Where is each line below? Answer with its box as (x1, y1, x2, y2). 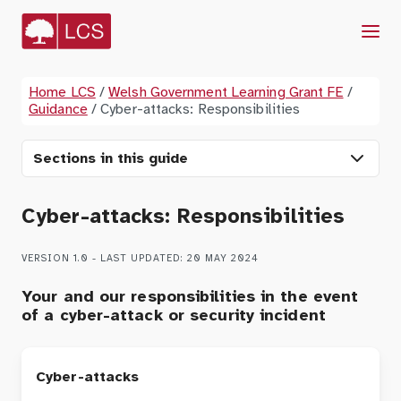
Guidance (29, 102, 88, 117)
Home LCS (29, 85, 96, 100)
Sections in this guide (33, 150, 188, 166)
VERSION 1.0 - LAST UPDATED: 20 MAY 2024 (21, 253, 259, 264)
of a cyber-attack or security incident (21, 308, 326, 325)
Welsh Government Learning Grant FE (108, 85, 344, 100)
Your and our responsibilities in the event (21, 289, 359, 306)
